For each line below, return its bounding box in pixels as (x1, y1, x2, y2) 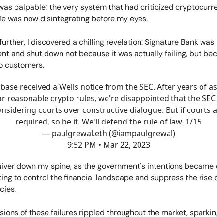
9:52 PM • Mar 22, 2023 (67, 139, 150, 150)
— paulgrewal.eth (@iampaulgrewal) (42, 128, 175, 139)
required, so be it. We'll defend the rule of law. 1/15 (15, 116, 201, 127)
